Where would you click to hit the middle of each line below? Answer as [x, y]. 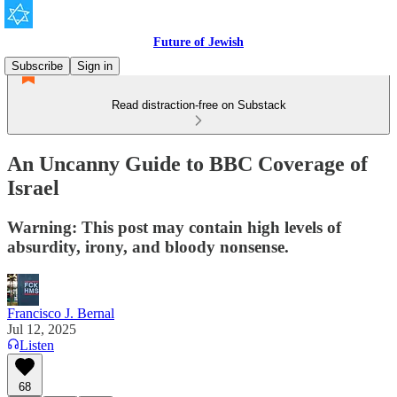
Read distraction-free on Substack [198, 105]
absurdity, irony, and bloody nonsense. [148, 246]
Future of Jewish [198, 42]
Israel [33, 187]
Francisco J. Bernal [61, 313]
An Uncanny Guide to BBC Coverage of [187, 163]
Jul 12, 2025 [42, 329]
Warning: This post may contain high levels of [174, 227]
